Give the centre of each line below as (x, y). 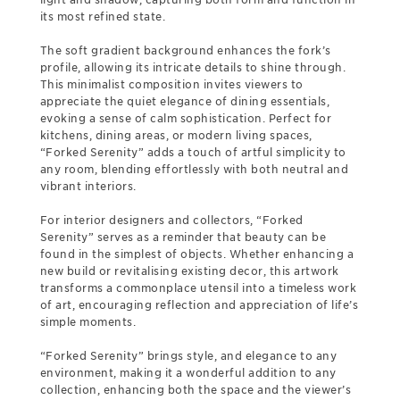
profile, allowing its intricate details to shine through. (193, 67)
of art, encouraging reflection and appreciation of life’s (199, 305)
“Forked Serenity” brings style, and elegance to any (188, 356)
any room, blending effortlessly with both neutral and (194, 169)
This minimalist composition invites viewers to (171, 84)
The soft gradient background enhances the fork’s (185, 50)
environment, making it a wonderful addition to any (188, 373)
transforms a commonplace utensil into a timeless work (198, 288)
